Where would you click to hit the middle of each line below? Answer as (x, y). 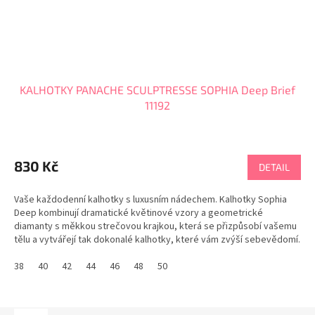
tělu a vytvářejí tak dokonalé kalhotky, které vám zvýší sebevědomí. (157, 240)
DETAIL (274, 167)
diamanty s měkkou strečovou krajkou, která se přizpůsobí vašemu (155, 227)
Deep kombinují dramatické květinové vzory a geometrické (139, 213)
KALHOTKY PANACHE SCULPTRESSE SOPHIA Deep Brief (157, 90)
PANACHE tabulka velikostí (69, 253)
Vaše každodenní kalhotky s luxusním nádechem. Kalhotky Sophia (150, 200)
